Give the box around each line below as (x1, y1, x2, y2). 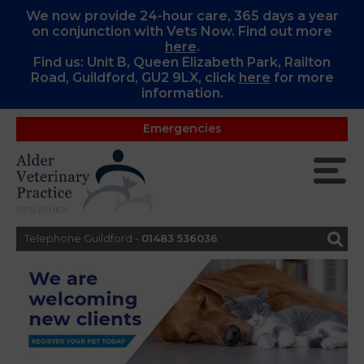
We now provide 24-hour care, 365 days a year (25, 8, 339, 24)
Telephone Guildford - (24, 232, 141, 245)
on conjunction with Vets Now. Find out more (32, 24, 332, 39)
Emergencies (142, 121, 222, 136)
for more (270, 70, 334, 85)
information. (141, 85, 223, 101)
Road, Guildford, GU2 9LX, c (30, 70, 213, 85)
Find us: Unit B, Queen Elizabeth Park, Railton (33, 54, 331, 70)
